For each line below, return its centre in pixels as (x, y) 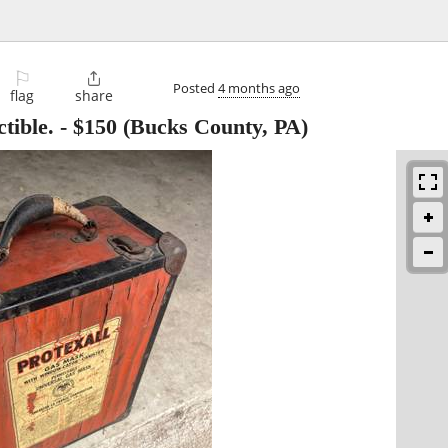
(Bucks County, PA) (212, 127)
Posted (195, 87)
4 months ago (259, 87)
